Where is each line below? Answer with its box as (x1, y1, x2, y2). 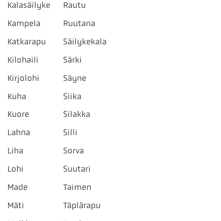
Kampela (7, 18, 40, 29)
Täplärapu (63, 200, 101, 210)
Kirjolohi (7, 73, 39, 83)
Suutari (63, 164, 91, 174)
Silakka (63, 109, 90, 119)
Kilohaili (7, 54, 38, 65)
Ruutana (63, 18, 95, 29)
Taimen (63, 182, 91, 192)
